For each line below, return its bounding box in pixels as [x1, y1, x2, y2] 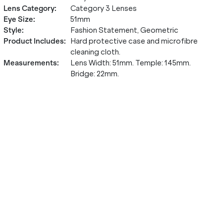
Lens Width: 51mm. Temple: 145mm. [70, 58, 191, 67]
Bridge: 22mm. [70, 69, 119, 78]
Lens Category [3, 4, 55, 13]
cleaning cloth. [70, 48, 120, 56]
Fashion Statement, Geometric [70, 26, 178, 35]
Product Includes [3, 37, 64, 46]
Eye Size [3, 15, 33, 24]
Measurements [3, 58, 57, 67]
